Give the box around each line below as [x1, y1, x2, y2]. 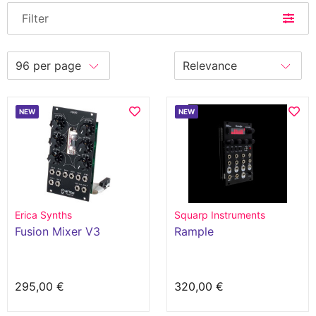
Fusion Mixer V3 [15, 224, 100, 238]
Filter [22, 11, 49, 25]
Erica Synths [15, 209, 72, 221]
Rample [174, 224, 214, 238]
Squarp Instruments [174, 209, 265, 221]
